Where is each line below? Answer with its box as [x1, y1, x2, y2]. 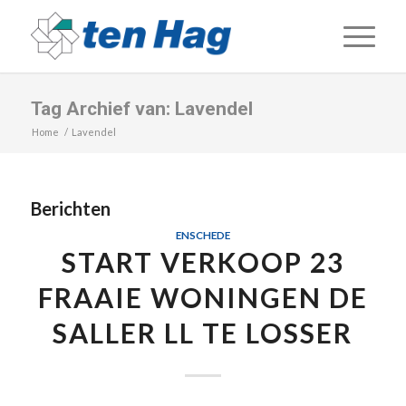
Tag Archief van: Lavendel [30, 98, 253, 120]
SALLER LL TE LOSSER [53, 316, 353, 349]
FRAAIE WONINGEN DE [37, 281, 368, 314]
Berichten [30, 198, 111, 219]
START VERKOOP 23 [61, 246, 344, 278]
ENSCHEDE [175, 228, 230, 241]
